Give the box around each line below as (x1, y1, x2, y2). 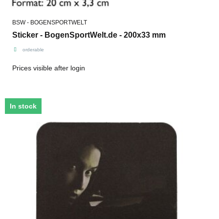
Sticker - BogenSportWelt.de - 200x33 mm (12, 30, 166, 39)
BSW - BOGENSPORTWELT (12, 19, 87, 26)
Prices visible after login (12, 64, 85, 72)
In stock (10, 102, 37, 110)
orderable (22, 46, 44, 52)
